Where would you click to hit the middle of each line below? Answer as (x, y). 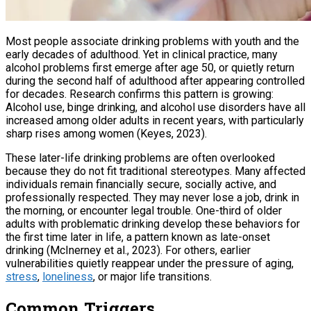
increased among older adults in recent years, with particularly (155, 120)
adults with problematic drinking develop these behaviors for (153, 224)
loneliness (68, 276)
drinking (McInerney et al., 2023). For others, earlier (128, 250)
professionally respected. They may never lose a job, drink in (152, 197)
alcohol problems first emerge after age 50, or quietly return (150, 67)
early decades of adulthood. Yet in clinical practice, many (142, 54)
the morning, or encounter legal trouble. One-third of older (144, 210)
